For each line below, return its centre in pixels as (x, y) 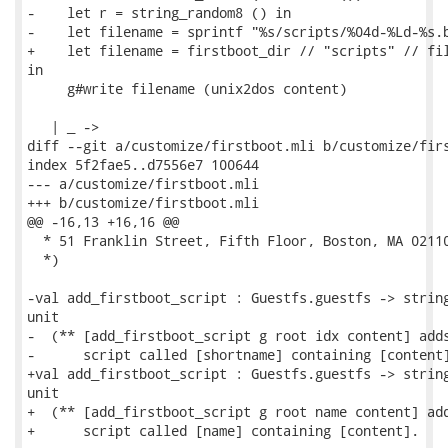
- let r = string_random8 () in (159, 12)
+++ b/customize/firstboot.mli (143, 202)
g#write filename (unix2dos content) (187, 88)
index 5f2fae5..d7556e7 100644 (143, 164)
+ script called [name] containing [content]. (223, 430)
